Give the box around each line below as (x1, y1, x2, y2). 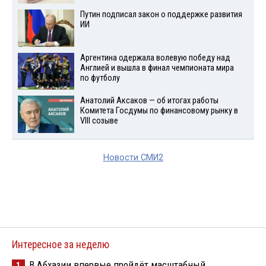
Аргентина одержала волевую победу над (80, 52, 230, 63)
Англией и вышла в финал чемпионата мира (80, 62, 234, 73)
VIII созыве (80, 116, 118, 126)
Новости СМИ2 (103, 153, 163, 163)
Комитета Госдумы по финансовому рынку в (80, 106, 238, 116)
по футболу (80, 72, 120, 83)
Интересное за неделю (12, 239, 109, 251)
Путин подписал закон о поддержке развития (80, 9, 242, 20)
